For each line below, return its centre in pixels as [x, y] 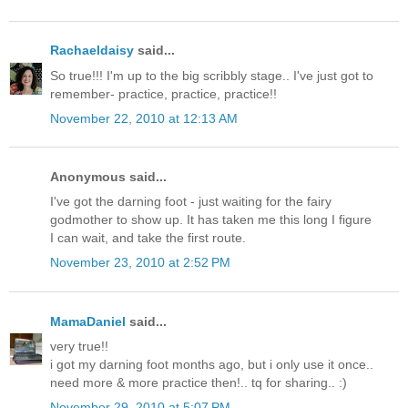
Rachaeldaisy [92, 51]
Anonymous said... [108, 176]
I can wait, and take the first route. [148, 238]
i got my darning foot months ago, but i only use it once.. [212, 364]
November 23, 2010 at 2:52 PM [140, 263]
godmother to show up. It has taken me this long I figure [211, 220]
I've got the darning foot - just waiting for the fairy [191, 202]
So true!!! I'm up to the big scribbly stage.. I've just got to [212, 75]
